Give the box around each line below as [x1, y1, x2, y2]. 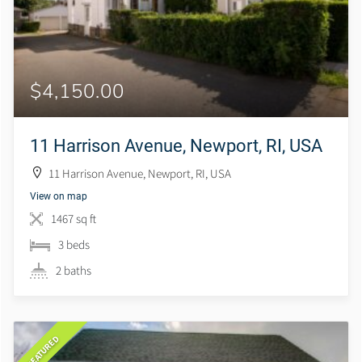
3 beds [58, 237, 90, 253]
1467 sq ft [51, 211, 96, 227]
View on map [30, 189, 87, 203]
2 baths [56, 263, 91, 279]
